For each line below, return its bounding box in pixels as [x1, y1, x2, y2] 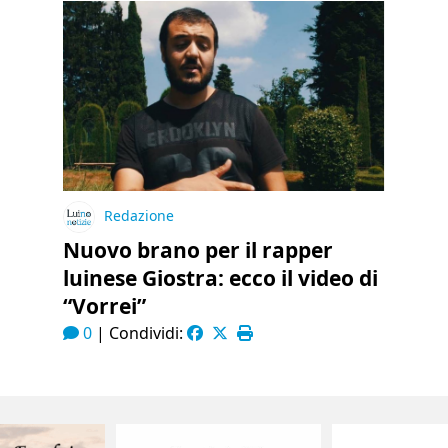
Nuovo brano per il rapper [63, 236, 334, 264]
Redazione [104, 206, 175, 226]
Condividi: [109, 322, 188, 344]
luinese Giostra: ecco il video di [63, 264, 379, 292]
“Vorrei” [63, 292, 147, 320]
